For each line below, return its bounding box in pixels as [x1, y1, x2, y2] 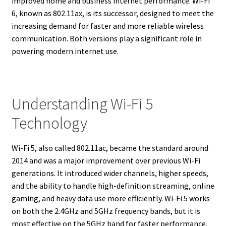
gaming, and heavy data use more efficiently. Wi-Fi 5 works [11, 193, 210, 203]
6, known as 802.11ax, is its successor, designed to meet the [11, 8, 214, 18]
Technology [11, 113, 87, 134]
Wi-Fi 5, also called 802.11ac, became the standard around [11, 142, 208, 153]
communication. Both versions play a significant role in [11, 33, 202, 43]
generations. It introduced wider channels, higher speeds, [11, 167, 208, 178]
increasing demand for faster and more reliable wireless [11, 20, 204, 31]
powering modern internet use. [11, 45, 119, 56]
